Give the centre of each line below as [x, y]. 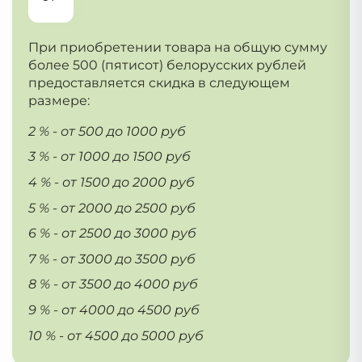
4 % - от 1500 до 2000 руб [112, 183]
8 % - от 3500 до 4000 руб [113, 284]
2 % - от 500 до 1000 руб [107, 131]
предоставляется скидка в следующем [159, 82]
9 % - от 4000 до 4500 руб [114, 310]
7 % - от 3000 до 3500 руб [112, 259]
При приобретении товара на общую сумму [178, 47]
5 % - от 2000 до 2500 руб [112, 208]
